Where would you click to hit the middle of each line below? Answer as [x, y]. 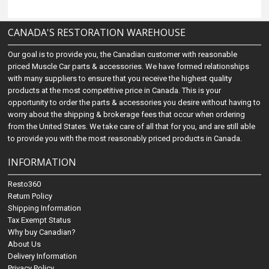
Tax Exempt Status [40, 220]
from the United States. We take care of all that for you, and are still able [132, 126]
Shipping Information [45, 208]
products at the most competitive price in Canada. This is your [115, 90]
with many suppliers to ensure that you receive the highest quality [120, 78]
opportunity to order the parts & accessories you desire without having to [134, 102]
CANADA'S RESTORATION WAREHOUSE [97, 32]
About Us [25, 244]
